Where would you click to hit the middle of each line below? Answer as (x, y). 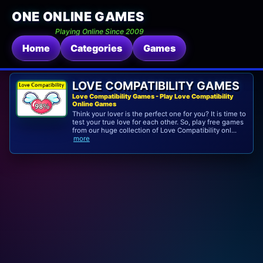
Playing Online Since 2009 (100, 31)
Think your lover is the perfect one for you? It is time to (159, 114)
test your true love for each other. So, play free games (158, 122)
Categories (97, 48)
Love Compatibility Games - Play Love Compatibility (153, 97)
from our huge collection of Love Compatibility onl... (154, 131)
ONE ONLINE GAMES (78, 16)
